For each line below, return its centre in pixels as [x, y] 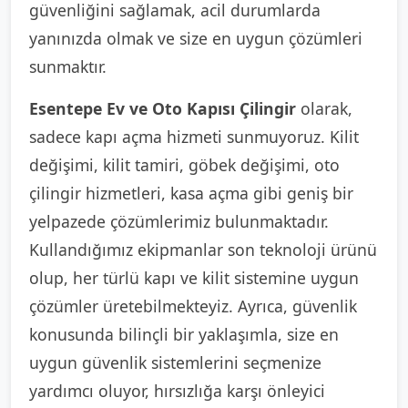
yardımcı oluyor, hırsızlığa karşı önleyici [177, 391]
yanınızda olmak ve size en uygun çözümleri [196, 38]
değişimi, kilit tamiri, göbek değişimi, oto [184, 165]
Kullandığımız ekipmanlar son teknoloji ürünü [203, 250]
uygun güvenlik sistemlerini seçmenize [175, 362]
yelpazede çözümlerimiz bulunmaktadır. [179, 221]
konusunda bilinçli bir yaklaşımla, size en [184, 334]
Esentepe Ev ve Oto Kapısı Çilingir [163, 108]
